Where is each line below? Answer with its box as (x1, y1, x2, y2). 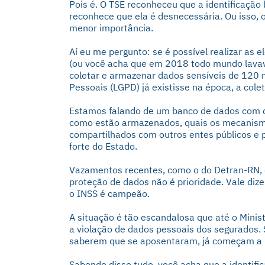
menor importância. (69, 22, 153, 34)
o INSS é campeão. (69, 188, 152, 199)
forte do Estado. (69, 140, 137, 152)
